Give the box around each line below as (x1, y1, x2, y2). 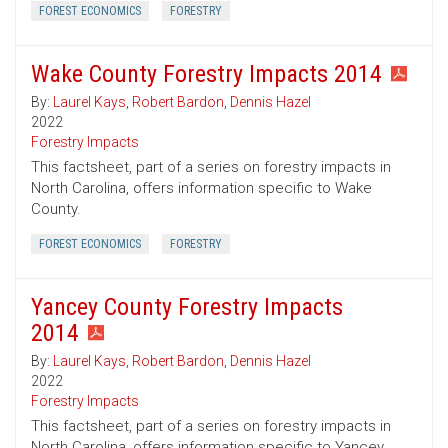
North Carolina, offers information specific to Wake (31, 179, 372, 198)
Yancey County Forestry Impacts (31, 293, 343, 322)
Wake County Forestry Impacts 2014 (31, 60, 382, 89)
